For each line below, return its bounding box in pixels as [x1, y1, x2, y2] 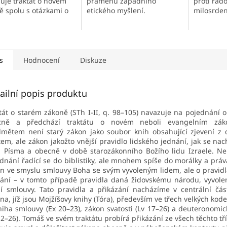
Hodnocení [23, 55, 60, 65]
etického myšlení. [86, 6, 145, 16]
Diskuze [80, 55, 106, 65]
